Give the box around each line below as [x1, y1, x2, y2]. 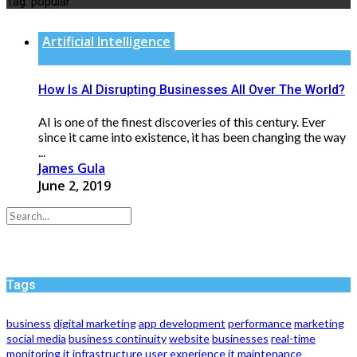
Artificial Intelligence [42, 32, 171, 50]
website [169, 331, 210, 346]
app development [139, 316, 226, 331]
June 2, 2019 [38, 177, 111, 195]
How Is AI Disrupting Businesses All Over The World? [38, 82, 345, 98]
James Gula [38, 159, 105, 178]
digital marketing [53, 316, 136, 331]
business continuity [69, 331, 167, 346]
